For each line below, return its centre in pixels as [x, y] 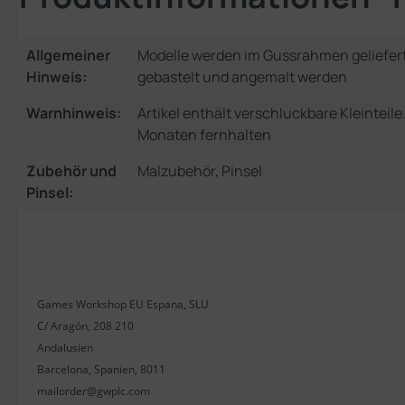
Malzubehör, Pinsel [200, 170]
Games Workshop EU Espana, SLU [123, 304]
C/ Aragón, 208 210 [85, 325]
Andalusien [65, 347]
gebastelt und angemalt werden [242, 76]
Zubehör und [71, 170]
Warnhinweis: [74, 113]
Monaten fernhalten [204, 134]
